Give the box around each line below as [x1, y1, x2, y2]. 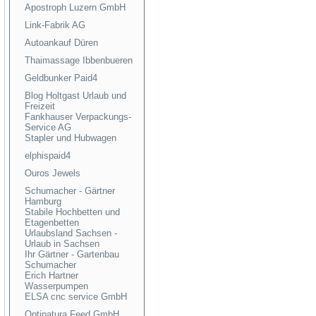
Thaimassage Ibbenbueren [25, 55, 133, 66]
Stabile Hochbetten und [25, 207, 120, 217]
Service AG [25, 122, 71, 133]
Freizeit [25, 101, 55, 111]
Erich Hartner [25, 270, 78, 281]
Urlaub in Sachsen [25, 238, 99, 249]
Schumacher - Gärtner [25, 186, 115, 196]
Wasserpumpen [25, 281, 88, 291]
